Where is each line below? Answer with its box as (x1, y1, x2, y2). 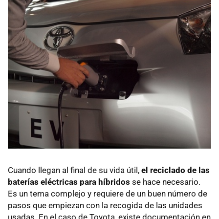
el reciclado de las (141, 165, 210, 175)
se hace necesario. (130, 176, 200, 187)
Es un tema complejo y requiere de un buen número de (8, 188, 207, 198)
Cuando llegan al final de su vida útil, (8, 165, 141, 175)
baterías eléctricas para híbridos (8, 176, 130, 187)
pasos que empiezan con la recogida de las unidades (8, 200, 202, 210)
